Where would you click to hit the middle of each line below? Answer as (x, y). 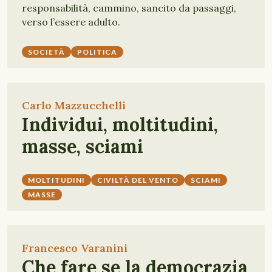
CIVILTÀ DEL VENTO (138, 180)
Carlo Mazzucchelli (74, 105)
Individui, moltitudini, (120, 124)
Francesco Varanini (75, 248)
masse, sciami (83, 146)
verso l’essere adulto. (71, 22)
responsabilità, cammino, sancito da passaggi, (129, 8)
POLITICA (97, 52)
